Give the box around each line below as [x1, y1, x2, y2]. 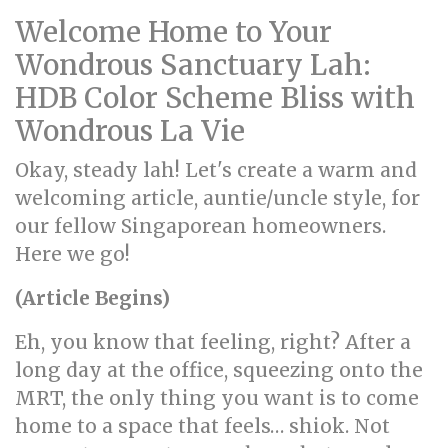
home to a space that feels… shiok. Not [15, 414, 390, 438]
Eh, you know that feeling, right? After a [15, 330, 411, 354]
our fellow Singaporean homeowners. [15, 214, 386, 238]
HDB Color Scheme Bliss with [15, 80, 415, 116]
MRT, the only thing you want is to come [15, 386, 419, 410]
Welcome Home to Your [15, 14, 332, 50]
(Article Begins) [15, 286, 170, 310]
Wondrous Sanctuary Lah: [15, 47, 371, 83]
